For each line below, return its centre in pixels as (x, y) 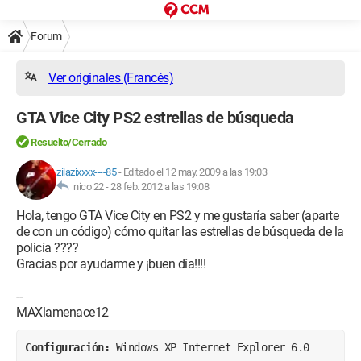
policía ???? (47, 248)
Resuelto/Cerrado (68, 142)
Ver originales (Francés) (111, 78)
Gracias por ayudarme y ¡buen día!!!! (111, 264)
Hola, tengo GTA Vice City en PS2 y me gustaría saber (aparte (177, 216)
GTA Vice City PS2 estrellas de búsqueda (155, 118)
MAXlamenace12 (62, 312)
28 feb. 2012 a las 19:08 (160, 187)
